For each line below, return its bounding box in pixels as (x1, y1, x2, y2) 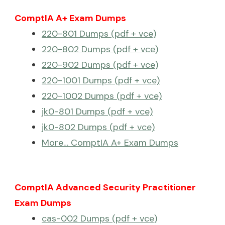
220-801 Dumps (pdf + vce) (42, 27, 156, 40)
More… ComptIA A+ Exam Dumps (42, 136, 178, 149)
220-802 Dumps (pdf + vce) (42, 43, 158, 55)
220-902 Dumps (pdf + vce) (42, 58, 158, 71)
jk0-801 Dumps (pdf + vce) (42, 105, 153, 118)
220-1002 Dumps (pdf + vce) (42, 89, 162, 102)
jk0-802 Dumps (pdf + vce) (42, 121, 155, 133)
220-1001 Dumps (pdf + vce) (42, 74, 160, 86)
